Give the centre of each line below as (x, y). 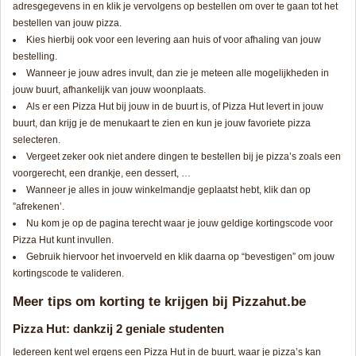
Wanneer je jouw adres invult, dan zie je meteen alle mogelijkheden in (178, 73)
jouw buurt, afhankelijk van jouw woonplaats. (109, 89)
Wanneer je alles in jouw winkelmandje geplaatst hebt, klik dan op (168, 190)
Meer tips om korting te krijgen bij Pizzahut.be (159, 301)
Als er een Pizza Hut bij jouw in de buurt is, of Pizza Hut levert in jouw (175, 106)
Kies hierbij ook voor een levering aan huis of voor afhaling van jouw (174, 39)
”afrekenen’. (39, 206)
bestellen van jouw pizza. (67, 23)
